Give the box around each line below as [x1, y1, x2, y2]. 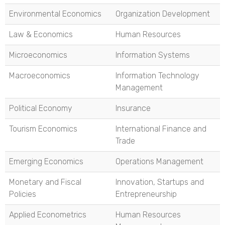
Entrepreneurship [116, 189, 177, 199]
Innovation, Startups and [116, 177, 204, 187]
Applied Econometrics [9, 209, 86, 219]
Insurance [116, 103, 151, 113]
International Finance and [116, 124, 206, 134]
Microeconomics [9, 50, 67, 60]
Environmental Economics [9, 9, 101, 19]
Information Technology [116, 70, 199, 80]
